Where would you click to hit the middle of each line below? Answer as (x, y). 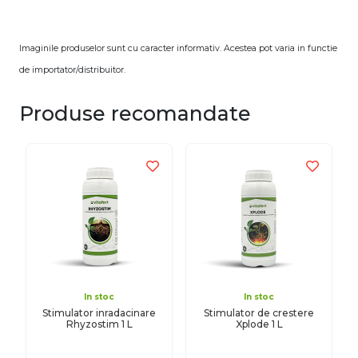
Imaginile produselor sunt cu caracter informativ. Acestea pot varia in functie (178, 49)
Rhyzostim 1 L (99, 324)
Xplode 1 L (259, 324)
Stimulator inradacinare (99, 313)
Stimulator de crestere (259, 313)
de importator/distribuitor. (72, 70)
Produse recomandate (135, 114)
